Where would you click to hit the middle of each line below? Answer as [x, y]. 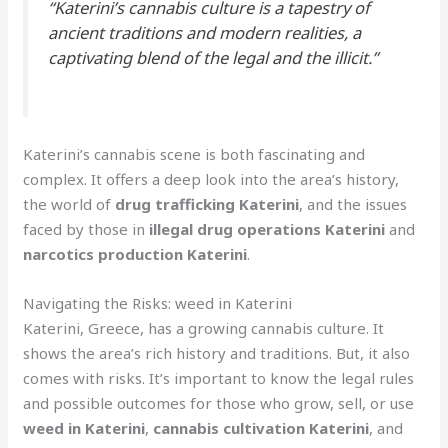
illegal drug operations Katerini [267, 228]
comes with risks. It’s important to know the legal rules [219, 377]
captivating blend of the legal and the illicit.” [213, 58]
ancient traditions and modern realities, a [205, 33]
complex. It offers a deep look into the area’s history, [211, 178]
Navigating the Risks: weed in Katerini [158, 302]
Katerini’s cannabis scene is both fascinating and [194, 153]
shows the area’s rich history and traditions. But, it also [217, 352]
